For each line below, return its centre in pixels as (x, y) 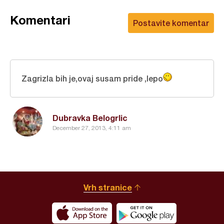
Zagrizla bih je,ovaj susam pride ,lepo (92, 78)
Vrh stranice (108, 187)
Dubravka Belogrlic (90, 118)
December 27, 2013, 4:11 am (92, 128)
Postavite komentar (171, 23)
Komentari (40, 20)
